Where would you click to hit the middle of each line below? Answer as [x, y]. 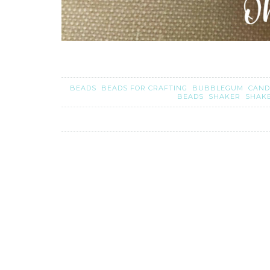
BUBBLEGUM [219, 88]
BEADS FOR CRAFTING [145, 88]
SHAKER [226, 97]
